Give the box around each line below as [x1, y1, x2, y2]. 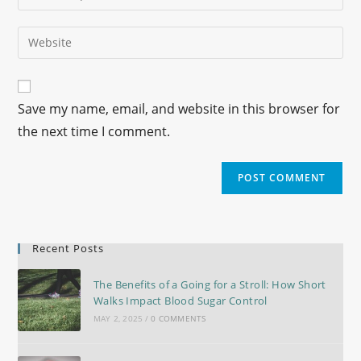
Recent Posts [32, 240, 105, 255]
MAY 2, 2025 [93, 313, 143, 325]
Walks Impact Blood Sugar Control [93, 293, 268, 309]
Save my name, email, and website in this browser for [18, 99, 341, 118]
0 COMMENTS [151, 313, 206, 325]
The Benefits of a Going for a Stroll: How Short [93, 277, 326, 293]
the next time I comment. [18, 122, 171, 140]
